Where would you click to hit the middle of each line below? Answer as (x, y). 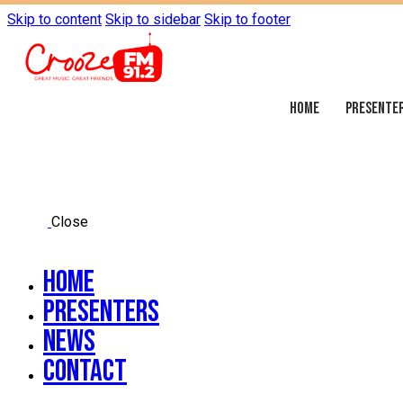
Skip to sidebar (153, 19)
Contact (85, 371)
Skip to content (54, 19)
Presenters (101, 311)
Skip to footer (247, 19)
